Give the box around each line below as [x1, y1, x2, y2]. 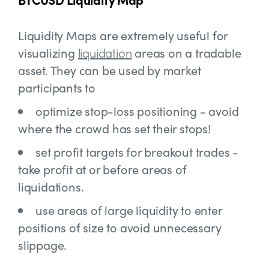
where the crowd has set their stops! [18, 119, 211, 137]
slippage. [18, 236, 67, 253]
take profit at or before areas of [18, 160, 187, 178]
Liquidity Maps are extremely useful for [18, 26, 228, 44]
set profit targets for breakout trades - [35, 143, 238, 160]
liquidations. [18, 178, 84, 195]
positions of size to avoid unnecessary [18, 219, 222, 236]
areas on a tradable [131, 44, 241, 61]
